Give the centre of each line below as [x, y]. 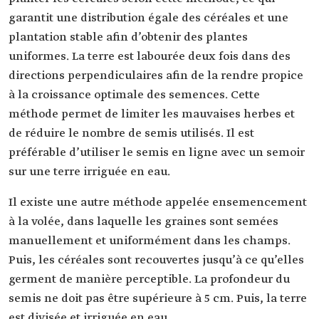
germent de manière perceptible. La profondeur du [149, 280]
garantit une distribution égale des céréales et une [148, 19]
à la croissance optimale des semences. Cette [134, 95]
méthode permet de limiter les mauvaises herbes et [152, 115]
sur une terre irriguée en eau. [89, 172]
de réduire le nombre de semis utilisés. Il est [131, 134]
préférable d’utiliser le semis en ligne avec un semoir [157, 153]
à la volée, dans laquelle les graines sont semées [143, 222]
